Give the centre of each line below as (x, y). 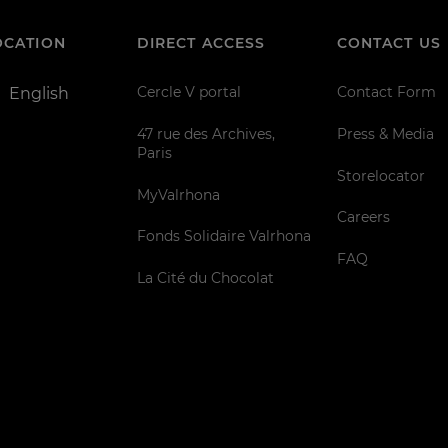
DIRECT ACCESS (201, 43)
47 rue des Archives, (205, 133)
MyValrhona (178, 194)
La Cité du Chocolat (205, 278)
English (39, 94)
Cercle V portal (188, 92)
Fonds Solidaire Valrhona (223, 236)
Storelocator (380, 175)
